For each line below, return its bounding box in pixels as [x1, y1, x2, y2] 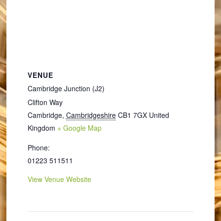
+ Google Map [57, 123, 102, 133]
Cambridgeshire [66, 110, 116, 120]
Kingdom [27, 123, 55, 133]
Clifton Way [27, 97, 63, 107]
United [148, 110, 169, 120]
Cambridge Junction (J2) [27, 83, 105, 93]
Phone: [27, 143, 50, 152]
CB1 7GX [117, 110, 147, 120]
